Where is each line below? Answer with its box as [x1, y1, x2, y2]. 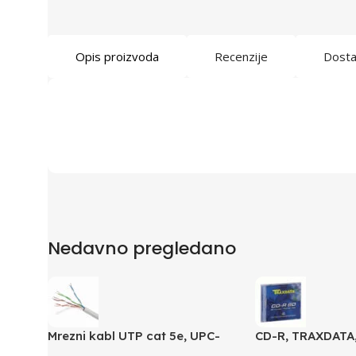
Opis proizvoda [75, 48, 159, 64]
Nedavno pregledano [48, 235, 236, 261]
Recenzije [215, 48, 268, 64]
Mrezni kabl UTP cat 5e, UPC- [48, 327, 220, 343]
